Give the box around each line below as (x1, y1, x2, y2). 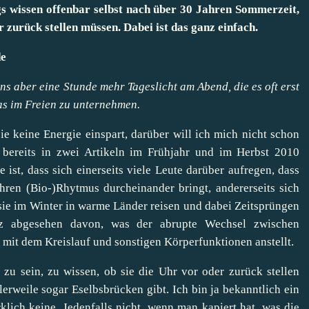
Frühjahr (148, 145, 190, 159)
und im (190, 145, 237, 159)
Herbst (237, 145, 270, 159)
